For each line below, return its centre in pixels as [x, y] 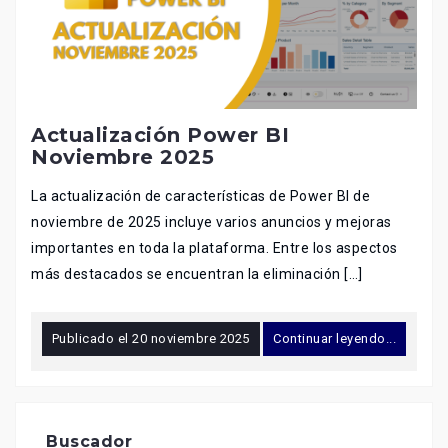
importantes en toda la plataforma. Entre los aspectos [214, 248]
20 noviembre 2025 [191, 339]
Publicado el [92, 339]
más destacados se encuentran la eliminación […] [197, 274]
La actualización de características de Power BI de [200, 196]
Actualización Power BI [160, 135]
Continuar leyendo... [335, 339]
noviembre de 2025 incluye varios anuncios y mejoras [211, 222]
